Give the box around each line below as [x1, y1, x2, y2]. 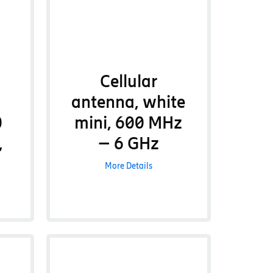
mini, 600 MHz [74, 112, 183, 133]
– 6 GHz [97, 133, 159, 154]
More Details [104, 161, 152, 171]
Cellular [99, 71, 157, 91]
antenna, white [71, 91, 186, 112]
